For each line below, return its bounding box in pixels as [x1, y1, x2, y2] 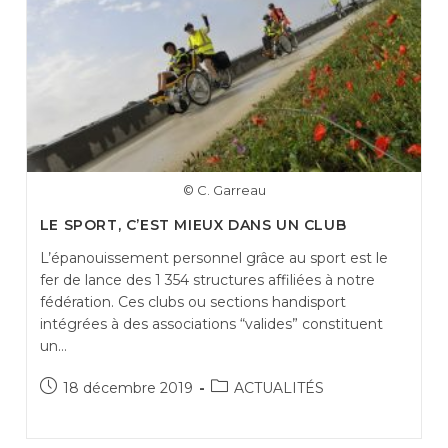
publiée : [38, 397, 97, 416]
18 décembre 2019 [62, 378, 193, 397]
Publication [38, 376, 117, 395]
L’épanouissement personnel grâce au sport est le [39, 248, 388, 267]
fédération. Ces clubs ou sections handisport [39, 292, 346, 311]
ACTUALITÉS [233, 378, 324, 397]
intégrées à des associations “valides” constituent [39, 314, 383, 333]
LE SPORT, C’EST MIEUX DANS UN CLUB [39, 215, 347, 234]
